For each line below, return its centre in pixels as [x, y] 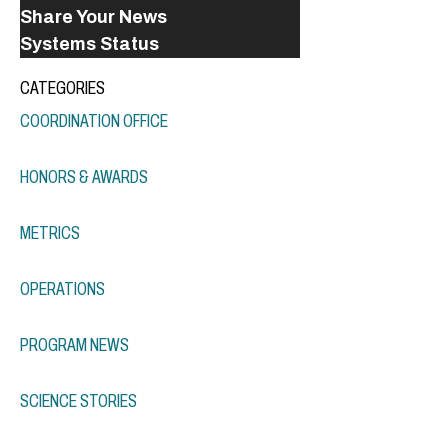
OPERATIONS [62, 288]
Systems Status [89, 43]
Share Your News [93, 16]
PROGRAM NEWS [74, 344]
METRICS [50, 232]
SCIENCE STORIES [78, 400]
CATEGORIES [62, 87]
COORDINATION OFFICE [94, 120]
